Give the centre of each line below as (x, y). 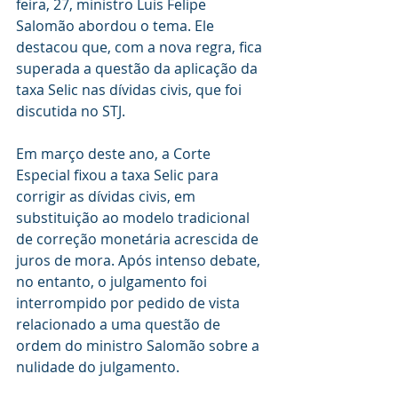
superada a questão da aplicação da (139, 68)
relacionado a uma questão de (120, 324)
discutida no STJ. (72, 111)
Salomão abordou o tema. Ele (117, 25)
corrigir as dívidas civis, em (107, 196)
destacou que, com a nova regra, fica (141, 47)
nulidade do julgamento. (99, 366)
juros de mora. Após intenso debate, (140, 260)
